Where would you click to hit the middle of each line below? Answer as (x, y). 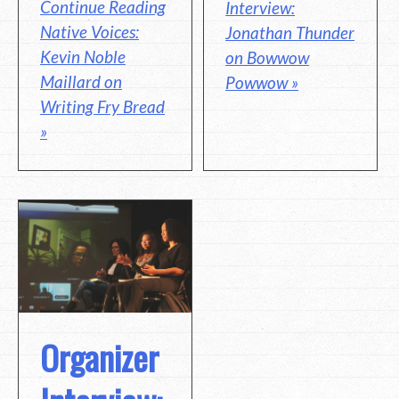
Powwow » (262, 82)
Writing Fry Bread (102, 107)
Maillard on (81, 82)
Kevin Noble (83, 57)
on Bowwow (268, 57)
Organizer (99, 357)
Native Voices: (90, 32)
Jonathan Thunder (290, 32)
